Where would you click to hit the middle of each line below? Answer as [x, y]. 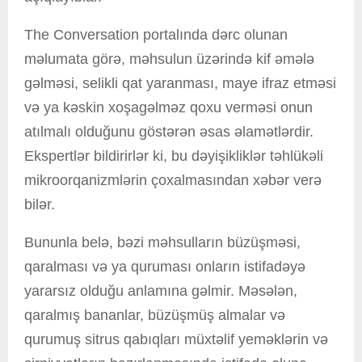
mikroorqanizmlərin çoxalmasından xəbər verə [173, 181]
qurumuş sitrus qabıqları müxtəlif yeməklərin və [176, 340]
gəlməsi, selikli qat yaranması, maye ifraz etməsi [180, 84]
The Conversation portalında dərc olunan [156, 35]
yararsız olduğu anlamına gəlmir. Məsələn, [161, 291]
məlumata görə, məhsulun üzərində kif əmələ [169, 59]
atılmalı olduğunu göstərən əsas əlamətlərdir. [169, 132]
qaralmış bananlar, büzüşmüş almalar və [155, 316]
